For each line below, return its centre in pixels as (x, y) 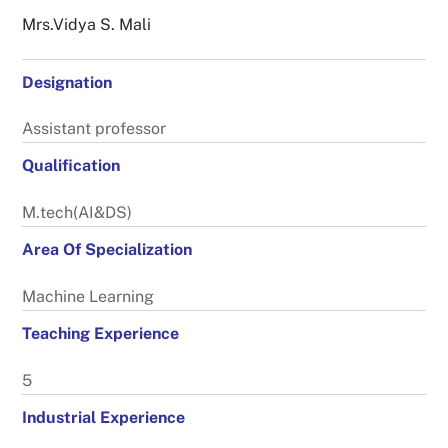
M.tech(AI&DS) (77, 213)
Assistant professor (94, 129)
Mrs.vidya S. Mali (87, 24)
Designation (67, 82)
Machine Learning (88, 297)
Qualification (71, 166)
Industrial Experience (104, 417)
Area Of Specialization (107, 250)
